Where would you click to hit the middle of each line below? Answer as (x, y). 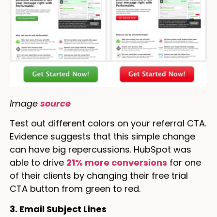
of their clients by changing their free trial (99, 176)
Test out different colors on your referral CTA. (108, 124)
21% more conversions (117, 163)
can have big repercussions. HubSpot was (101, 150)
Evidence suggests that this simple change (102, 137)
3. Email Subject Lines (58, 209)
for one (184, 163)
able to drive (38, 163)
